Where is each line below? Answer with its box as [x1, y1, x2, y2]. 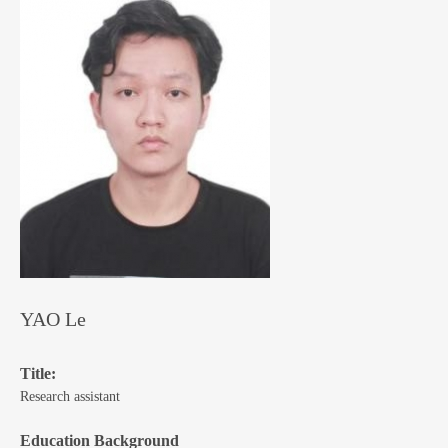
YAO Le [20, 308, 86, 330]
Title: [20, 365, 56, 382]
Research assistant [20, 389, 120, 404]
